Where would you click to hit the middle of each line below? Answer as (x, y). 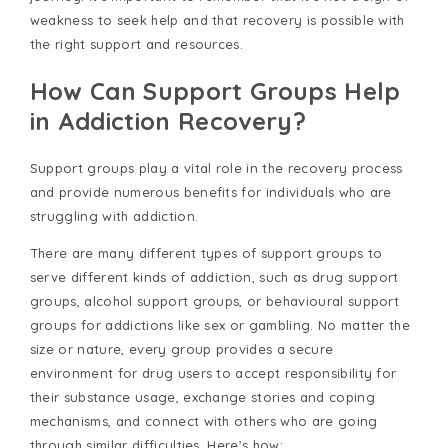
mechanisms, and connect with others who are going (203, 420)
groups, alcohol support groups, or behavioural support (214, 300)
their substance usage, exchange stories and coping (202, 396)
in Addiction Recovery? (167, 121)
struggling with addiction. (114, 215)
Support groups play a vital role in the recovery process (216, 167)
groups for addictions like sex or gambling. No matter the (220, 324)
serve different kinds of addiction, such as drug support (214, 276)
